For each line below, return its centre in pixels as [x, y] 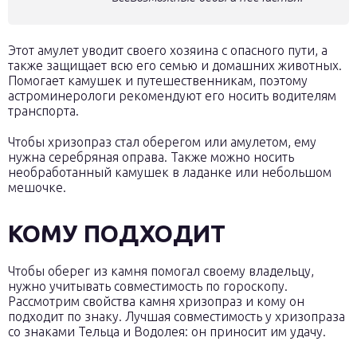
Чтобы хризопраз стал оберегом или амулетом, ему [162, 142]
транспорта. [43, 111]
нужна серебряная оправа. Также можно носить [151, 157]
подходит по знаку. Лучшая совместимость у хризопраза [177, 316]
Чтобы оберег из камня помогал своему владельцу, [161, 271]
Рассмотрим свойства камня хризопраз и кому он [156, 301]
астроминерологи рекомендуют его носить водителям [172, 96]
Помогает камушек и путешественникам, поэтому [158, 80]
